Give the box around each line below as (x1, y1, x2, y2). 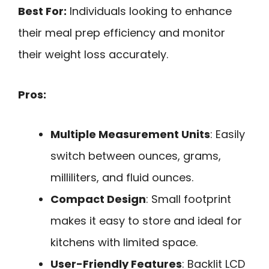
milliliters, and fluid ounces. (50, 170, 193, 186)
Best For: (18, 4, 67, 19)
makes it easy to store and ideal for (50, 213, 242, 229)
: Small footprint (146, 192, 231, 207)
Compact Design (50, 192, 146, 207)
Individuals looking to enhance (67, 4, 232, 19)
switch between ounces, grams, (50, 148, 221, 164)
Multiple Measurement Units (50, 127, 210, 142)
